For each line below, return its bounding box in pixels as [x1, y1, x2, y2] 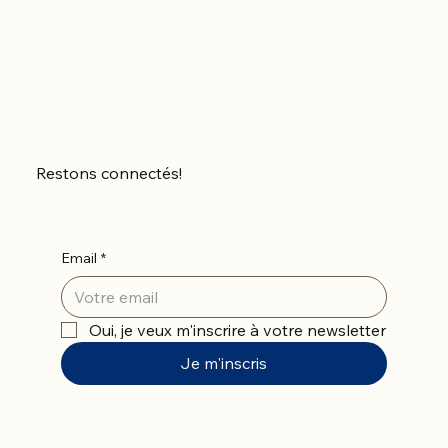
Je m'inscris [180, 352, 268, 373]
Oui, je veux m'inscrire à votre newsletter [88, 319, 386, 340]
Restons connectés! [35, 163, 182, 184]
